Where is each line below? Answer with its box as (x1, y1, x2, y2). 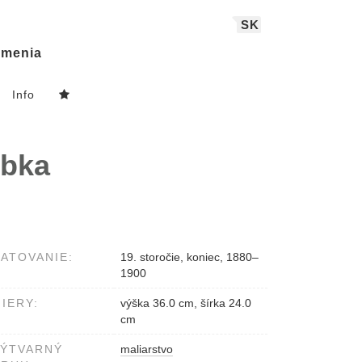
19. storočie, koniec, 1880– (120, 250, 259, 264)
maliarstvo (120, 343, 173, 356)
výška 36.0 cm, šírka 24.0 (120, 297, 251, 310)
